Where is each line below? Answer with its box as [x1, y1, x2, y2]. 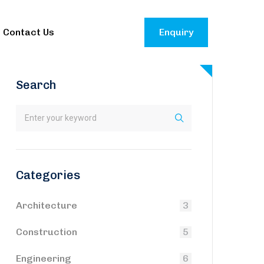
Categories [16, 168, 80, 182]
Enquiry [159, 27, 193, 38]
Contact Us [3, 27, 55, 38]
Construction [16, 226, 77, 237]
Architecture [16, 200, 77, 211]
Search [16, 78, 57, 92]
